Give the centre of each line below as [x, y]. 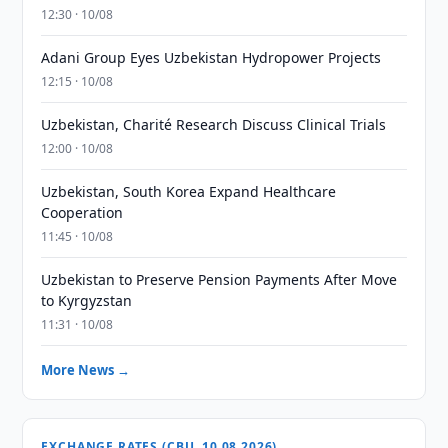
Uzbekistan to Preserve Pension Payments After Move [219, 279]
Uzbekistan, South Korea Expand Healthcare [189, 191]
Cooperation [82, 212]
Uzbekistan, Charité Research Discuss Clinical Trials [214, 124]
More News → [86, 370]
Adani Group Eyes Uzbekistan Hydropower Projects [211, 57]
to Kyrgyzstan [87, 300]
